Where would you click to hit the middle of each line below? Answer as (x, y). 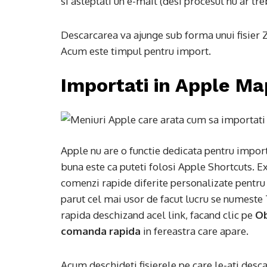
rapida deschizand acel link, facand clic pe (158, 215)
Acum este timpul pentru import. (136, 51)
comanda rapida (101, 231)
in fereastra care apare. (195, 231)
